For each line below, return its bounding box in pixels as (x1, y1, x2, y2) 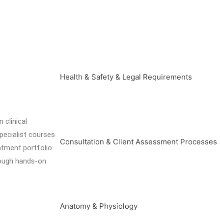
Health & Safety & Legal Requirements (60, 72, 192, 82)
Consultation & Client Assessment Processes (60, 137, 217, 146)
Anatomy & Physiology (60, 201, 137, 211)
